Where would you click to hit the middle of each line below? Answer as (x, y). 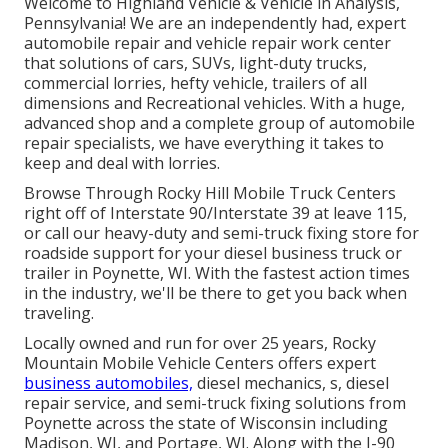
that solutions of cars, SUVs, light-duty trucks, (195, 62)
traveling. (59, 312)
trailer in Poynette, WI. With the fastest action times (217, 272)
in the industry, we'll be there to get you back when (215, 292)
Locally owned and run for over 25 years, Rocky (200, 342)
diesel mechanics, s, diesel (291, 382)
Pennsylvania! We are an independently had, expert (215, 22)
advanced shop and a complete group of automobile (219, 122)
